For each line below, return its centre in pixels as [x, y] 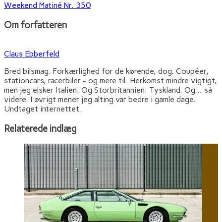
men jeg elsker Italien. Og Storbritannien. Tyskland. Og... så [108, 90]
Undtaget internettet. [43, 109]
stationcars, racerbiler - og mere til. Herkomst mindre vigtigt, [111, 81]
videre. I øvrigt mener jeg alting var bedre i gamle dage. [100, 100]
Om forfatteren [35, 25]
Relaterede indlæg [40, 129]
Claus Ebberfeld [32, 54]
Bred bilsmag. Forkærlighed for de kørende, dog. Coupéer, [106, 71]
